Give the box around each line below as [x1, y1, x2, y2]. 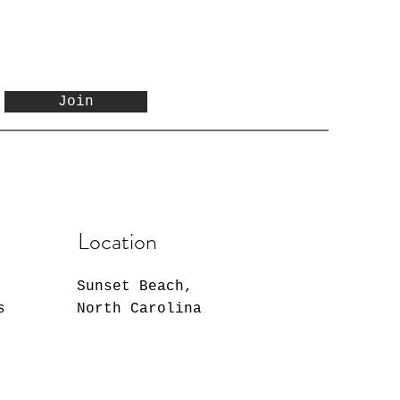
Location [78, 225, 158, 259]
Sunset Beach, [77, 279, 194, 296]
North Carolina [77, 301, 203, 318]
